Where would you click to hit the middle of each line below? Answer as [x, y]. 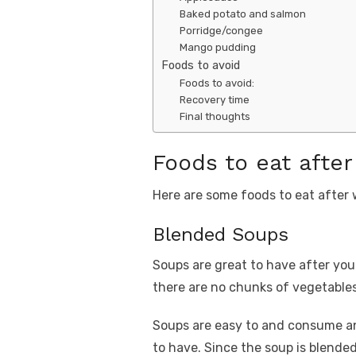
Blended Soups [221, 235]
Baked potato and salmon [242, 14]
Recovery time [214, 99]
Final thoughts [215, 116]
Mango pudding [217, 47]
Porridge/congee [221, 30]
